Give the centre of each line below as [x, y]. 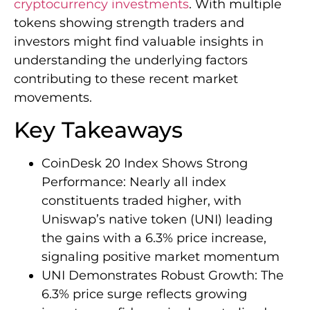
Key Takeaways [98, 130]
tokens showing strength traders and [129, 23]
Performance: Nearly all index [134, 182]
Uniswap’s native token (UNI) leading [157, 220]
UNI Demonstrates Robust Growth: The [163, 276]
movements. [53, 98]
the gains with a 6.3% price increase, [154, 238]
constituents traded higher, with [142, 201]
